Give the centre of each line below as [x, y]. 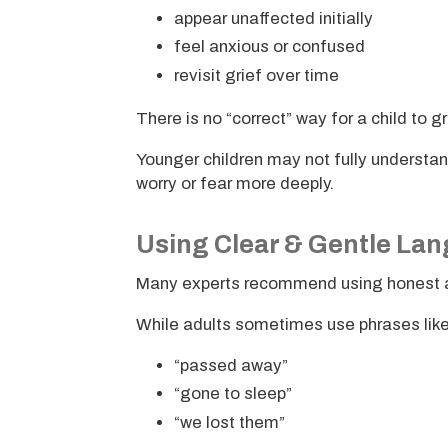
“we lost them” [229, 423]
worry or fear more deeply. [235, 183]
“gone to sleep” [232, 394]
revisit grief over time [256, 76]
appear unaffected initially [273, 18]
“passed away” [230, 365]
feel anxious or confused [269, 47]
